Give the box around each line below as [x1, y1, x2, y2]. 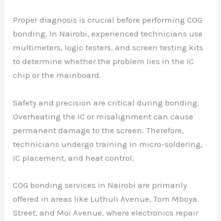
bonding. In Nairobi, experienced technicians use [13, 29, 203, 39]
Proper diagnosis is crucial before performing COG [13, 15, 203, 25]
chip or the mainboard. [13, 70, 102, 80]
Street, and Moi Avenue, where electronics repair [13, 207, 199, 218]
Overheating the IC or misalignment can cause [13, 111, 194, 121]
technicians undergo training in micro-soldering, [13, 139, 203, 149]
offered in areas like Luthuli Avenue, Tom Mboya [13, 193, 198, 204]
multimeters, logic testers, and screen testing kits [13, 42, 204, 53]
